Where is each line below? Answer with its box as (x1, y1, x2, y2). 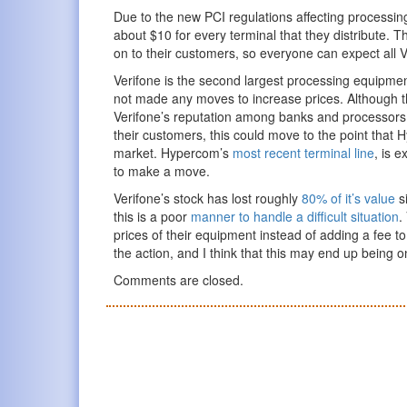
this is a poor (114, 206, 192, 225)
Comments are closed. (114, 270, 244, 289)
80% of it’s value (302, 188, 396, 207)
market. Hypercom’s (114, 143, 233, 162)
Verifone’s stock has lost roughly (114, 188, 303, 207)
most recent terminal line (233, 143, 375, 162)
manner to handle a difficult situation (191, 206, 400, 225)
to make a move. (114, 161, 211, 180)
